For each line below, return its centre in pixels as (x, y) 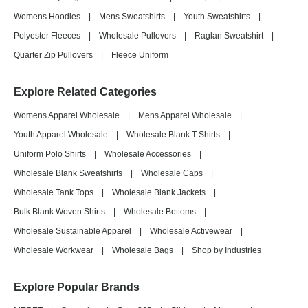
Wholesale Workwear (54, 250)
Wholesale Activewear (191, 231)
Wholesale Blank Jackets (159, 192)
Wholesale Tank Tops (54, 192)
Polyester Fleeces (47, 36)
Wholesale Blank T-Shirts (173, 135)
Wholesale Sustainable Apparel (73, 231)
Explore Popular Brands (77, 287)
